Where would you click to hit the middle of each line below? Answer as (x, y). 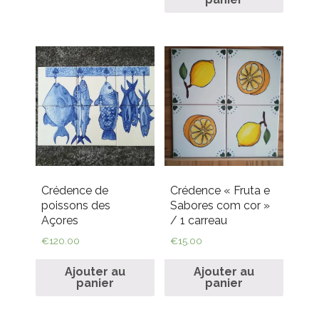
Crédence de (74, 190)
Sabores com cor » (220, 205)
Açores (59, 220)
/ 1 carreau (198, 220)
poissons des (75, 205)
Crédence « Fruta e (220, 190)
